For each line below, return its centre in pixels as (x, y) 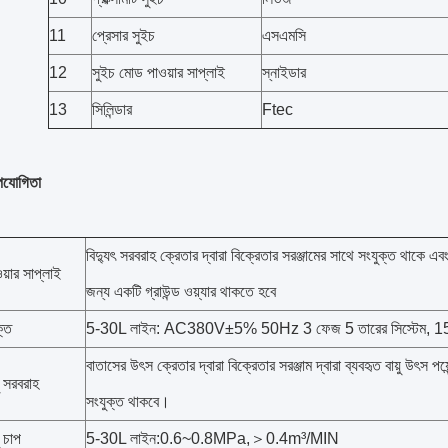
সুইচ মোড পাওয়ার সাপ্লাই (158, 72)
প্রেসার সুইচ (123, 35)
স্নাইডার (283, 72)
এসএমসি (283, 35)
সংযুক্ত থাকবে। (128, 401)
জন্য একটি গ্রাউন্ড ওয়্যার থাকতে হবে (181, 291)
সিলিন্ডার (111, 109)
